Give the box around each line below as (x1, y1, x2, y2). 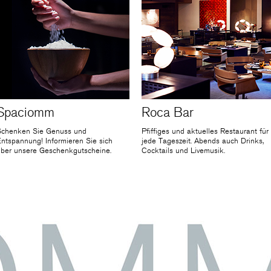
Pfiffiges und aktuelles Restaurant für (142, 126, 269, 137)
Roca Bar (142, 105, 194, 121)
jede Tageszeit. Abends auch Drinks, (142, 136, 264, 146)
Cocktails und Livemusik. (142, 146, 225, 156)
